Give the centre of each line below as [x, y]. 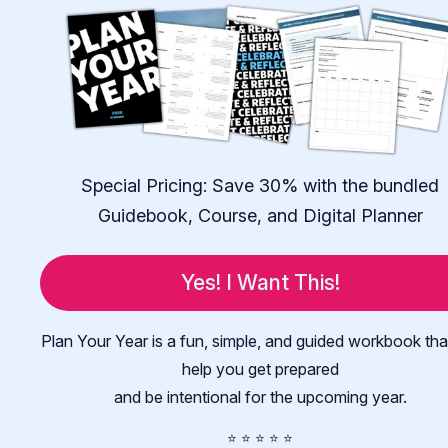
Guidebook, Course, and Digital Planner [260, 215]
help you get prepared [260, 368]
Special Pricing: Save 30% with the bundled [260, 185]
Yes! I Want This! [260, 282]
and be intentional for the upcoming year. [260, 396]
